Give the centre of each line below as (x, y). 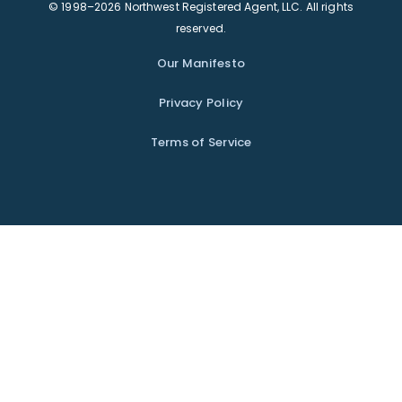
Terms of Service (201, 143)
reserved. (201, 29)
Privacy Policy (201, 103)
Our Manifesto (201, 64)
